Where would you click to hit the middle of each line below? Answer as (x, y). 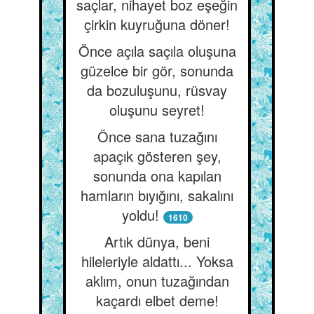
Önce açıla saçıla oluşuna (157, 51)
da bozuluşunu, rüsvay (157, 90)
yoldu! (140, 215)
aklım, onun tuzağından (157, 281)
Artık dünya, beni (157, 241)
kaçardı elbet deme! (157, 300)
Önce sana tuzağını (157, 136)
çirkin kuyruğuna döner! (157, 24)
